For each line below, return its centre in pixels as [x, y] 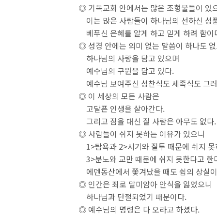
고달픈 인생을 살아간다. [122, 108]
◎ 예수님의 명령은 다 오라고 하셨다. [139, 209]
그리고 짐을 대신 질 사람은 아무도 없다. [147, 121]
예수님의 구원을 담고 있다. [126, 71]
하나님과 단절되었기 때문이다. [132, 197]
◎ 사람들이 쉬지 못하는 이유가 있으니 [142, 134]
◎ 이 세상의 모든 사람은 [119, 96]
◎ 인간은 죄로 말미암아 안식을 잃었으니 [145, 184]
